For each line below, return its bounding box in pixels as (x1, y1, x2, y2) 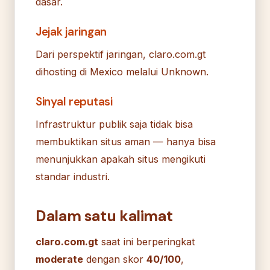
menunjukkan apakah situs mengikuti (36, 152, 206, 165)
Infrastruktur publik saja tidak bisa (36, 118, 193, 130)
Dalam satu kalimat (36, 206, 173, 226)
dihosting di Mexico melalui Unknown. (36, 65, 209, 78)
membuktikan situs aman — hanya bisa (36, 135, 216, 148)
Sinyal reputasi (36, 93, 113, 109)
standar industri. (36, 170, 110, 183)
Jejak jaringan (36, 24, 107, 39)
